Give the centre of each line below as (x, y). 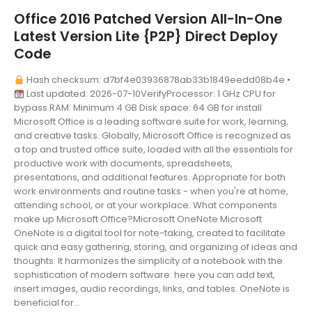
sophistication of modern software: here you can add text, (145, 275)
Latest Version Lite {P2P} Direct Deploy (146, 37)
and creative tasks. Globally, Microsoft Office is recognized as (153, 136)
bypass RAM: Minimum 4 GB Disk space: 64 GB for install (138, 108)
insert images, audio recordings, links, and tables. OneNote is (152, 289)
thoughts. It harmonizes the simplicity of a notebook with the (148, 261)
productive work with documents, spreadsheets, (123, 164)
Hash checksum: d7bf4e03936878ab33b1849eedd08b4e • (157, 80)
